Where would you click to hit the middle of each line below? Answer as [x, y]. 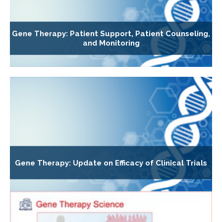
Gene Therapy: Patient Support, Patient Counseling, [111, 34]
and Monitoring [111, 43]
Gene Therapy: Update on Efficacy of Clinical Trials [111, 163]
